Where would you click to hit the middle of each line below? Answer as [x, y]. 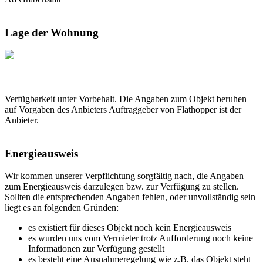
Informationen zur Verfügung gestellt [96, 249]
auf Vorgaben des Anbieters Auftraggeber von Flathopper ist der [123, 110]
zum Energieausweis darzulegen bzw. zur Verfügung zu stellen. [122, 187]
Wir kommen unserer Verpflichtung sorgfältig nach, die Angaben [124, 176]
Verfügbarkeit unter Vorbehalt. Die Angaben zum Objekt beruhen [126, 99]
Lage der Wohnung [52, 32]
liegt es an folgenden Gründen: [62, 208]
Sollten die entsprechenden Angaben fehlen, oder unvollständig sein [130, 197]
